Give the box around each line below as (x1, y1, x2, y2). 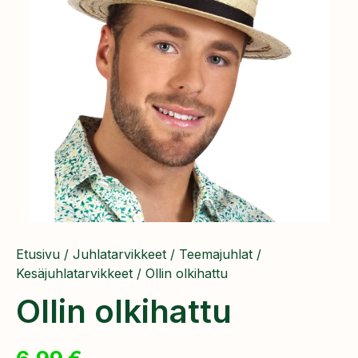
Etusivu (16, 246, 60, 262)
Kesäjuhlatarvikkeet (16, 265, 133, 281)
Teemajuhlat (179, 246, 253, 262)
